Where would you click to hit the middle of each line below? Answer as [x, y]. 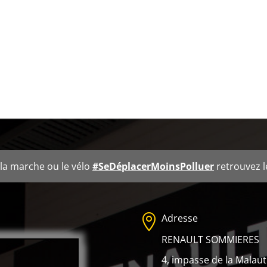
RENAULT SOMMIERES [211, 240]
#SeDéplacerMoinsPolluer [153, 167]
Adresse [180, 218]
